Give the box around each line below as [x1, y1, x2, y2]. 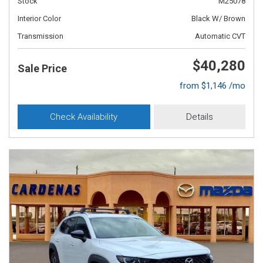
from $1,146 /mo [180, 80, 245, 91]
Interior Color [18, 14, 61, 23]
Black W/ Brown [191, 14, 245, 23]
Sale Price [18, 62, 67, 75]
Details [186, 112, 213, 122]
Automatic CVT [195, 32, 245, 41]
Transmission [18, 32, 63, 41]
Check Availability [50, 112, 118, 122]
